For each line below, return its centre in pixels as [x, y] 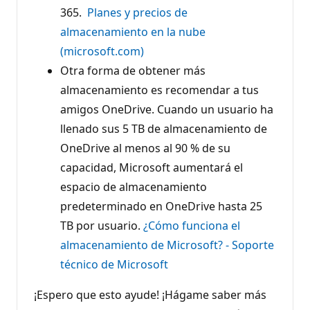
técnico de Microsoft [114, 264]
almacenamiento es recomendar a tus [159, 90]
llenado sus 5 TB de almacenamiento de [164, 128]
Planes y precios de [137, 12]
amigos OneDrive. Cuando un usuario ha [167, 109]
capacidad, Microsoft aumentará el [152, 167]
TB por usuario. [102, 225]
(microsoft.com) [102, 51]
